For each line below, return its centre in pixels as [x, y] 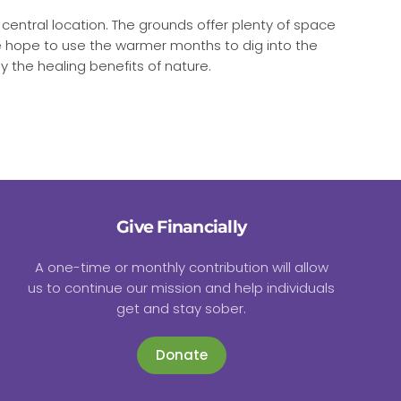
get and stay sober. [182, 309]
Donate [181, 355]
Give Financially [182, 227]
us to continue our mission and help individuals [182, 288]
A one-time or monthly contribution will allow [181, 268]
